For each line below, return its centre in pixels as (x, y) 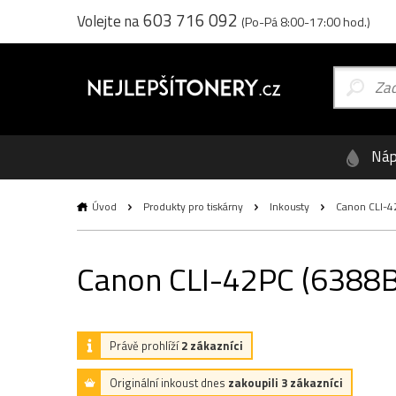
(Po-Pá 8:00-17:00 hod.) (306, 22)
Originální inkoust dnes (169, 383)
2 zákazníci (212, 346)
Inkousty (289, 206)
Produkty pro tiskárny (193, 206)
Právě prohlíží (145, 346)
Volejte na (110, 21)
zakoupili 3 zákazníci (286, 383)
